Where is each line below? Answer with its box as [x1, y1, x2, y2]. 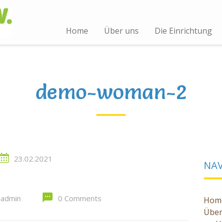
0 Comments [58, 193, 102, 203]
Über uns [104, 25, 139, 36]
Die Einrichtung [155, 25, 212, 36]
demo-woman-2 [35, 79, 187, 105]
